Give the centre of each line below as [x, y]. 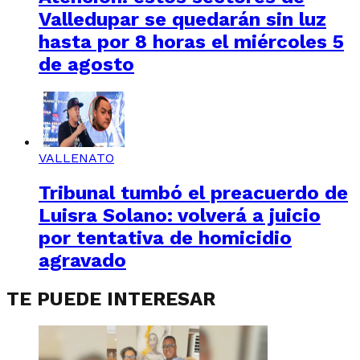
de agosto [86, 64]
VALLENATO [76, 157]
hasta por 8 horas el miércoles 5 [191, 41]
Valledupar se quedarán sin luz [182, 19]
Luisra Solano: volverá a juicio [180, 215]
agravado [82, 260]
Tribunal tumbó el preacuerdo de [193, 192]
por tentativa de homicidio [165, 237]
